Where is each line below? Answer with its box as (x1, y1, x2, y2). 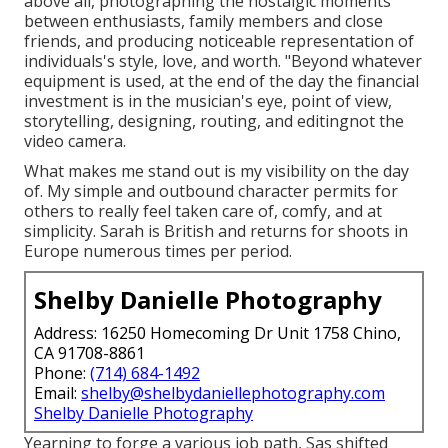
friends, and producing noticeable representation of (24, 29, 414, 52)
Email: (34, 381, 81, 404)
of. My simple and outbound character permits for (24, 179, 398, 202)
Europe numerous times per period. (24, 239, 292, 262)
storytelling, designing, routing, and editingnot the (24, 109, 404, 132)
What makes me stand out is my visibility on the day (24, 159, 409, 182)
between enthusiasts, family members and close (24, 9, 383, 32)
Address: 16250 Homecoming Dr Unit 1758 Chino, (34, 321, 401, 344)
